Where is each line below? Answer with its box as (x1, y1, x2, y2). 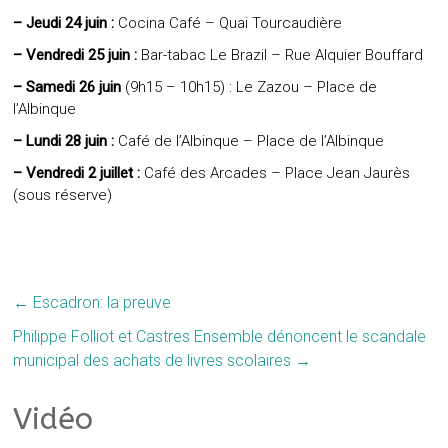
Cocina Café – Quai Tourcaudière (114, 14, 343, 32)
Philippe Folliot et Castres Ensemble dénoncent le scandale (13, 327, 427, 346)
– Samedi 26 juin (13, 78, 122, 96)
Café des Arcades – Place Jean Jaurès (140, 164, 411, 182)
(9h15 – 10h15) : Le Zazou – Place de (121, 78, 378, 96)
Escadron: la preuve (29, 293, 172, 312)
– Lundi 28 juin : (13, 132, 115, 150)
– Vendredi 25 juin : (13, 46, 138, 64)
